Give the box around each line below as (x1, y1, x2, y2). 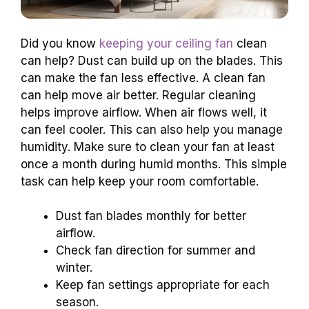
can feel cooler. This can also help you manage (21, 122, 283, 137)
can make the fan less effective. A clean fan (21, 70, 266, 85)
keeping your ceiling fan (99, 36, 233, 50)
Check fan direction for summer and (56, 243, 255, 258)
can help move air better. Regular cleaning (21, 88, 256, 102)
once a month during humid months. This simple (21, 157, 287, 171)
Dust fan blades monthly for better (56, 209, 246, 223)
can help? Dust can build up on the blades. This (21, 53, 283, 68)
